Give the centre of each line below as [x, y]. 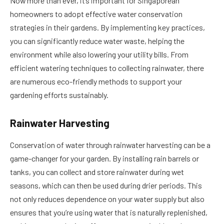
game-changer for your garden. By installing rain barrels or [104, 158]
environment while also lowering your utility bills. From [99, 54]
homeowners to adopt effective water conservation [96, 14]
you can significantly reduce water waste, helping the [97, 41]
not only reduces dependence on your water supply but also [107, 199]
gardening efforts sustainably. [59, 95]
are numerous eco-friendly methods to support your [96, 81]
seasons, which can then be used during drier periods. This [106, 185]
